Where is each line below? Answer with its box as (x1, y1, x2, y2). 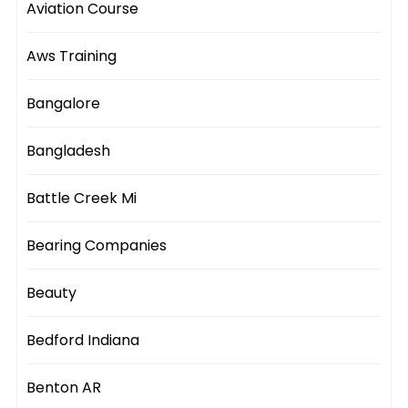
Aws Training (26, 46, 117, 67)
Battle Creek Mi (26, 188, 138, 209)
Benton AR (26, 377, 102, 399)
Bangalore (26, 93, 101, 115)
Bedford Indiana (26, 330, 140, 352)
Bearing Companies (26, 235, 168, 257)
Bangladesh (26, 140, 111, 162)
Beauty (26, 282, 77, 304)
